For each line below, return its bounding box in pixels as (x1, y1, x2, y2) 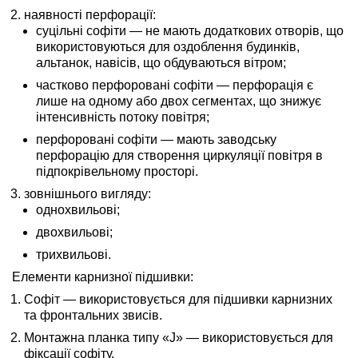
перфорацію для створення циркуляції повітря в (36, 148, 323, 162)
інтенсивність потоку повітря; (36, 109, 209, 124)
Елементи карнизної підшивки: (12, 269, 193, 284)
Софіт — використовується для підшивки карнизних (24, 292, 332, 306)
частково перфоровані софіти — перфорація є (36, 78, 313, 92)
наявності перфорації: (24, 7, 156, 22)
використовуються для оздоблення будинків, (36, 39, 300, 54)
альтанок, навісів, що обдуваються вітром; (36, 55, 286, 70)
